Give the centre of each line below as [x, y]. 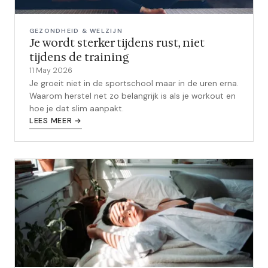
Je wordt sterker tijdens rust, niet [117, 43]
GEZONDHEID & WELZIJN [76, 31]
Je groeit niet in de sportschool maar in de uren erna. [134, 83]
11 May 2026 [51, 71]
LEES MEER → [56, 121]
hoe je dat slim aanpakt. [77, 109]
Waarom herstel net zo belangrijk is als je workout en [133, 96]
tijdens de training [79, 57]
